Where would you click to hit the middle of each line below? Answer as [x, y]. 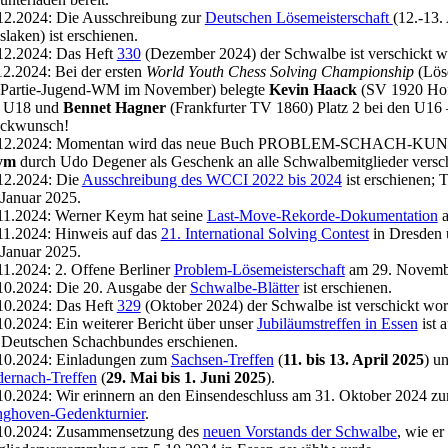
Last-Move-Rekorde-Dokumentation [322, 215]
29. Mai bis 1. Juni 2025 [185, 377]
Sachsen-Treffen [222, 359]
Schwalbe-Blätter [244, 287]
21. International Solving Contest [264, 233]
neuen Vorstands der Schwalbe [299, 431]
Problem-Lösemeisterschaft [259, 269]
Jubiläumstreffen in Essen [337, 323]
